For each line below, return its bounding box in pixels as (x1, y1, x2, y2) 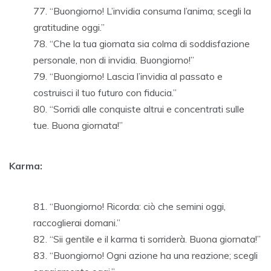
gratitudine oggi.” (33, 21, 105, 34)
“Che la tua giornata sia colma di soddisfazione (50, 38, 250, 50)
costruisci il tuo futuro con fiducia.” (33, 87, 177, 99)
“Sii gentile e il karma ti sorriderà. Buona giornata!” (50, 233, 261, 246)
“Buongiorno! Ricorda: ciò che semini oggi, (50, 200, 226, 213)
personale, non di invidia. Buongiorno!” (33, 54, 194, 67)
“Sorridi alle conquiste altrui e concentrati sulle (50, 103, 244, 116)
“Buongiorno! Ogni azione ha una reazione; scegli (50, 249, 258, 262)
